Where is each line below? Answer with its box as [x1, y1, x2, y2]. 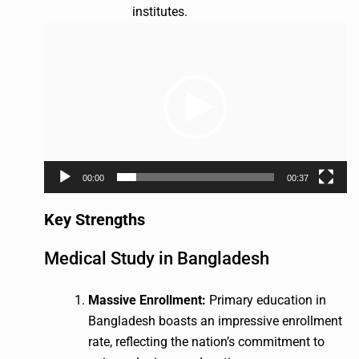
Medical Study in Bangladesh [44, 248, 269, 269]
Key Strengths [44, 209, 145, 229]
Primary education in [206, 292, 326, 308]
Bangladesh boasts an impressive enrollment [88, 313, 342, 329]
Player [43, 45, 79, 61]
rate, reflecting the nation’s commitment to [88, 333, 325, 349]
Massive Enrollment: [88, 292, 206, 308]
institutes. [132, 4, 188, 20]
